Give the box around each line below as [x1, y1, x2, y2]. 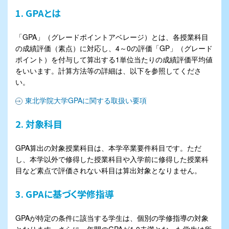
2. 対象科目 [15, 117, 62, 130]
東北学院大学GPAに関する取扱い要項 [25, 95, 147, 106]
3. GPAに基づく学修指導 [15, 187, 114, 200]
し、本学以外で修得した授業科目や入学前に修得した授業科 [15, 153, 209, 164]
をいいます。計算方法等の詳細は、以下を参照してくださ [15, 65, 201, 76]
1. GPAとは [15, 6, 61, 20]
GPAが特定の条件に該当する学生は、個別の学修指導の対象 [15, 212, 209, 223]
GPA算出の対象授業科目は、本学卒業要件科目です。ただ [15, 142, 201, 153]
